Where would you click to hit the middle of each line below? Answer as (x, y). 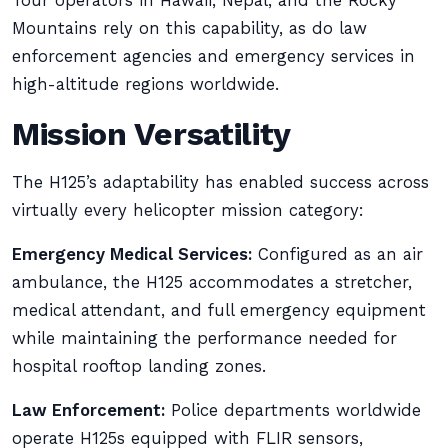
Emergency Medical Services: (132, 254)
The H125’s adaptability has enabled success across (220, 182)
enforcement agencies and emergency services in (213, 56)
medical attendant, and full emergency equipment (219, 310)
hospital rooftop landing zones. (139, 366)
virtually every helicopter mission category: (188, 210)
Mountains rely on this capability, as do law (189, 28)
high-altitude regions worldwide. (145, 84)
